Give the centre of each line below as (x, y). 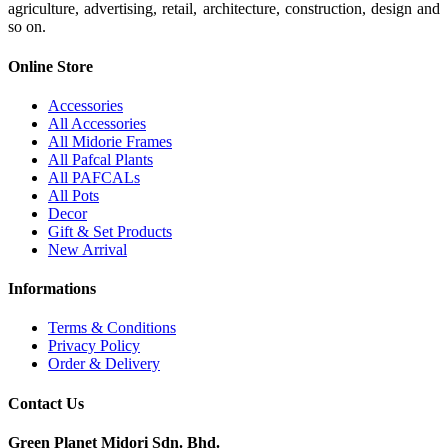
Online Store (50, 66)
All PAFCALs (94, 177)
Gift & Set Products (110, 231)
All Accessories (97, 123)
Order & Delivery (104, 364)
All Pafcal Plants (100, 159)
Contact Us (46, 403)
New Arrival (87, 249)
